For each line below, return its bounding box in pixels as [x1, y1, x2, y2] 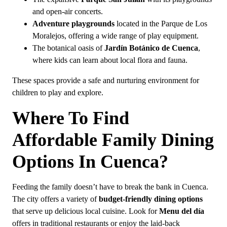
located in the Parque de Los [115, 19, 207, 29]
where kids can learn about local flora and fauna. [32, 56, 187, 65]
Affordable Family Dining [12, 129, 214, 150]
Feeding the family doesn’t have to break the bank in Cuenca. [12, 182, 208, 192]
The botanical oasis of [32, 44, 104, 53]
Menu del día [159, 206, 204, 216]
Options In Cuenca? [12, 151, 168, 172]
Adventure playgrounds [32, 19, 115, 29]
